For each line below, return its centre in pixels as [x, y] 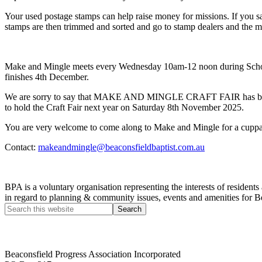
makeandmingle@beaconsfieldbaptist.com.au [121, 147]
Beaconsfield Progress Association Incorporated [93, 254]
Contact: [21, 147]
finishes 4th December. [47, 77]
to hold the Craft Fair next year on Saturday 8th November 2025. [124, 107]
